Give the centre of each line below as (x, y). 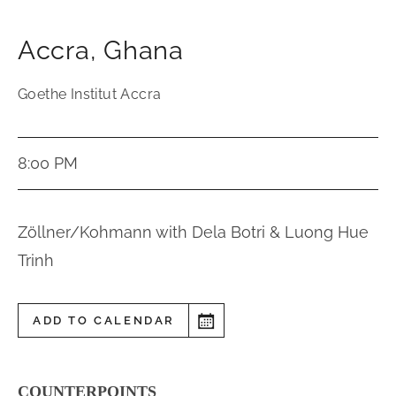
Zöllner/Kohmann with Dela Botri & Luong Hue (193, 232)
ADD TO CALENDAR (104, 320)
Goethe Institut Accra (90, 94)
